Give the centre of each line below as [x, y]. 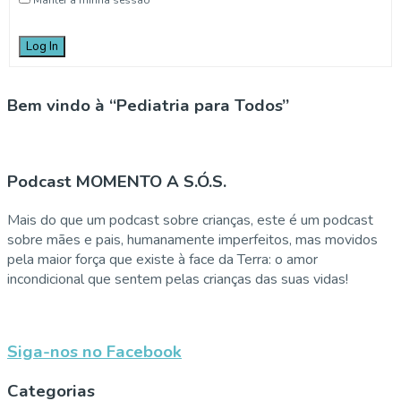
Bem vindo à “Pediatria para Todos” [148, 105]
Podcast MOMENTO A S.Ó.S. [117, 182]
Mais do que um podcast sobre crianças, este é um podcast [190, 221]
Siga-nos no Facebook [94, 351]
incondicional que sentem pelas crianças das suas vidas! [178, 280]
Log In [42, 46]
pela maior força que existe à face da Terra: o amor [162, 260]
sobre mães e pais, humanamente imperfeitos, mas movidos [192, 240]
